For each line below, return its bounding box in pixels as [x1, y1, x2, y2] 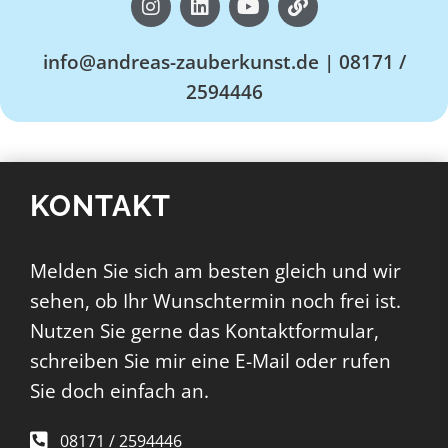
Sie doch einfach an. [30, 377, 209, 404]
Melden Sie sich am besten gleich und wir [30, 257, 401, 284]
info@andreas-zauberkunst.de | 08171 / [42, 48, 406, 75]
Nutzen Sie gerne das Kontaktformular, [30, 317, 379, 344]
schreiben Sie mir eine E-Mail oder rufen [30, 347, 391, 374]
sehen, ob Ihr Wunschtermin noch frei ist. [30, 287, 401, 314]
